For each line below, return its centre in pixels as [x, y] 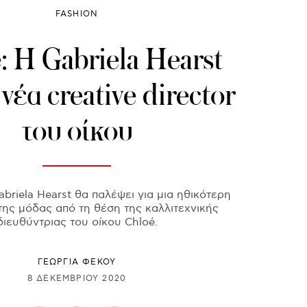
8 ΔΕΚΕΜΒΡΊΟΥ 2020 [77, 278]
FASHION [77, 14]
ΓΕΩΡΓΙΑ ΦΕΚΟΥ [77, 262]
